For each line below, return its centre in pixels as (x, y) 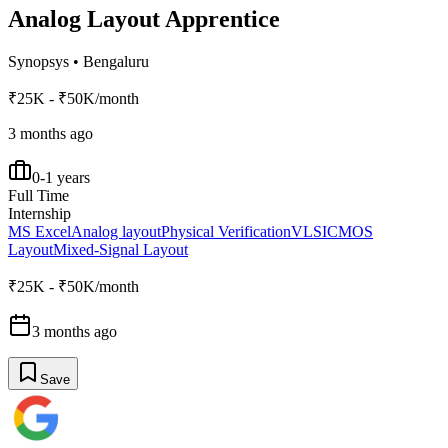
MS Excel (39, 231)
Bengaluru (116, 61)
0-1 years (61, 177)
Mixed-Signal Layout (120, 249)
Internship (39, 213)
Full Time (38, 195)
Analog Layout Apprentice (144, 18)
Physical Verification (226, 231)
